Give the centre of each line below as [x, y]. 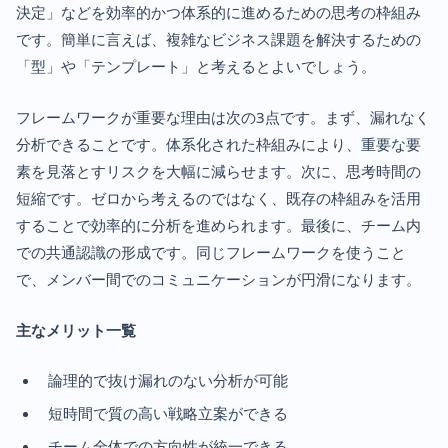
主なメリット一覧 [76, 330]
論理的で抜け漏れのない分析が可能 [168, 380]
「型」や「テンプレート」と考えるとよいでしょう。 [196, 66]
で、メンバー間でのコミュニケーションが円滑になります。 [218, 279]
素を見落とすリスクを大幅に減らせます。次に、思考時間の [218, 171]
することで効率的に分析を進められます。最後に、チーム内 [218, 225]
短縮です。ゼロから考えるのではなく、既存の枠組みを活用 [218, 198]
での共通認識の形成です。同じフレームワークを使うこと [211, 252]
